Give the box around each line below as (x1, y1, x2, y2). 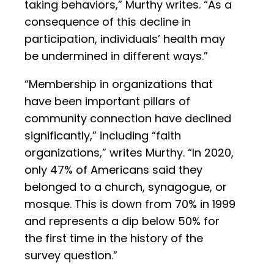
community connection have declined (24, 111, 231, 127)
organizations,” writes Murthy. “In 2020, (24, 145, 234, 161)
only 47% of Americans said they (24, 162, 202, 178)
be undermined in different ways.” (24, 48, 208, 64)
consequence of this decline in (24, 14, 191, 30)
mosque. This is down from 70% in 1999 (24, 196, 235, 212)
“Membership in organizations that (24, 76, 213, 92)
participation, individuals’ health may (24, 31, 225, 47)
